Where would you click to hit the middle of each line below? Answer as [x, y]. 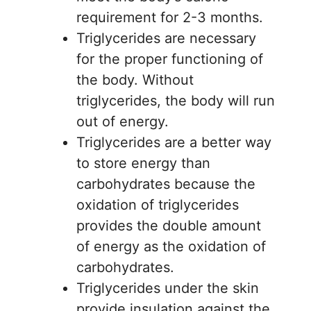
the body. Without [135, 79]
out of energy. [123, 121]
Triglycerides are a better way [174, 142]
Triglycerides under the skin [168, 288]
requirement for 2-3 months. [170, 17]
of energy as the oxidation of [171, 246]
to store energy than [143, 163]
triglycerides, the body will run [176, 100]
